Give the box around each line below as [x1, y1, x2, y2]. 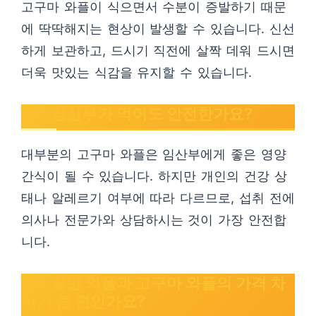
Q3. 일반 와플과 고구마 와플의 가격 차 [21, 274, 286, 292]
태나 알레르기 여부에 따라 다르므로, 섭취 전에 [21, 190, 295, 205]
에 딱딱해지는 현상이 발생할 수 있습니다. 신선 [21, 21, 295, 36]
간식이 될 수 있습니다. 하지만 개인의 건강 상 [21, 169, 287, 183]
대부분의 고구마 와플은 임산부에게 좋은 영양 [21, 147, 286, 162]
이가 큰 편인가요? [21, 292, 145, 310]
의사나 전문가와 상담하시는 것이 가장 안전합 [21, 212, 286, 227]
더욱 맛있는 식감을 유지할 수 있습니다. [21, 65, 252, 80]
